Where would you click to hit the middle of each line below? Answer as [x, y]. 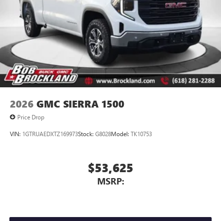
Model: [121, 133]
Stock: [87, 133]
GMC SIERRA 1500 [80, 104]
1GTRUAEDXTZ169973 [50, 133]
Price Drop [31, 117]
